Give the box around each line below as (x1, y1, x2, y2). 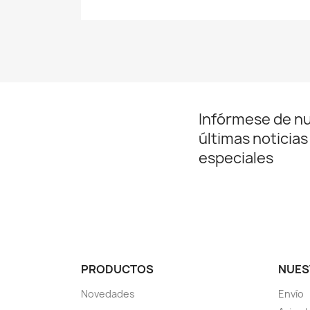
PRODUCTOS (81, 262, 154, 277)
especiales (199, 148, 273, 168)
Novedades (81, 287, 135, 301)
